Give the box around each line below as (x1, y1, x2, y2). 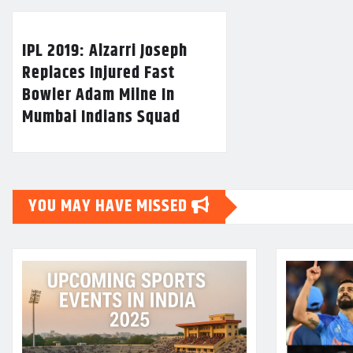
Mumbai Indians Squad (22, 104, 180, 132)
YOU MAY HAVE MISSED (28, 193, 191, 221)
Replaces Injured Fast (22, 60, 175, 87)
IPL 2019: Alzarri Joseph (22, 38, 188, 65)
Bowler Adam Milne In (22, 82, 175, 110)
